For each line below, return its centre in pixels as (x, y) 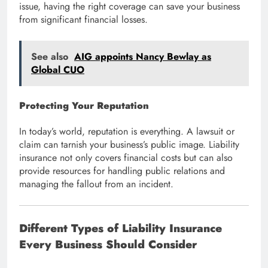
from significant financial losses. (83, 19)
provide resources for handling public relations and (122, 171)
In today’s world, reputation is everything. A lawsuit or (127, 132)
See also (50, 56)
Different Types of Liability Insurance (121, 229)
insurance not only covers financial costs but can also (126, 158)
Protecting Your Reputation (84, 106)
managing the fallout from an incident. (96, 184)
